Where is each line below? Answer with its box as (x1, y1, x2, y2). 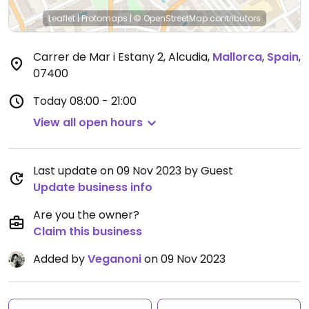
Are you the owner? (33, 207, 139, 223)
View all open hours (33, 114, 143, 130)
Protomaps (81, 12, 128, 24)
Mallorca (212, 49, 262, 65)
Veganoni (88, 251, 141, 267)
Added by (33, 251, 88, 267)
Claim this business (33, 223, 142, 239)
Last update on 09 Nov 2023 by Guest (33, 163, 233, 179)
